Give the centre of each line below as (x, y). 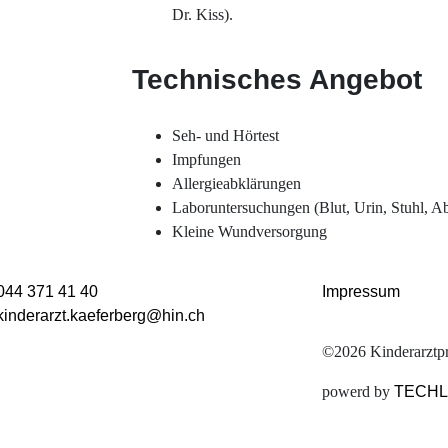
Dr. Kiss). (202, 14)
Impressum (360, 291)
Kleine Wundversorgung (249, 231)
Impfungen (206, 159)
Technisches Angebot (277, 79)
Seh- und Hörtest (225, 135)
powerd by (357, 391)
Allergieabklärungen (236, 183)
